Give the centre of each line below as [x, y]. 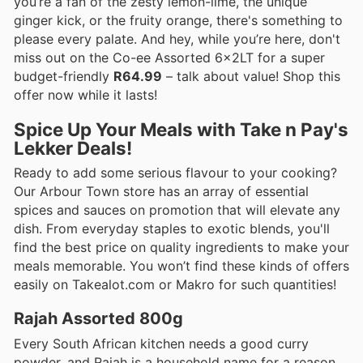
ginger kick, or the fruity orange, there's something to [178, 20]
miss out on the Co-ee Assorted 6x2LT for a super [169, 57]
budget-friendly [64, 76]
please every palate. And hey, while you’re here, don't [177, 38]
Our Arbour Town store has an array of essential [161, 192]
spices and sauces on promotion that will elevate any [177, 210]
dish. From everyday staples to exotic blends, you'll [172, 229]
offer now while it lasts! [85, 94]
